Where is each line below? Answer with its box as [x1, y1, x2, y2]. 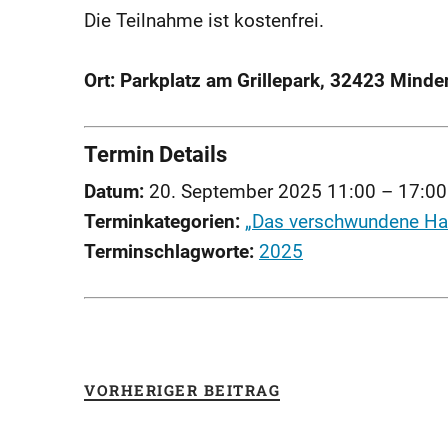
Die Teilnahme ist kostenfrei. [84, 9, 324, 33]
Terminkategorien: [84, 210, 240, 234]
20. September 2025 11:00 [149, 180, 376, 204]
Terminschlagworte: [84, 240, 254, 264]
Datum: [84, 180, 144, 204]
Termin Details [84, 142, 227, 168]
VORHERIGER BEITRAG [84, 380, 280, 401]
